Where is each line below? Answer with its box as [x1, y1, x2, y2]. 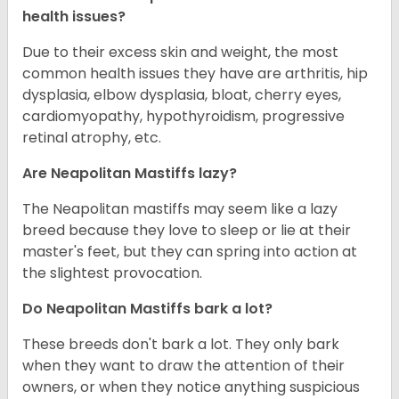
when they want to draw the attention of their [22, 355, 345, 377]
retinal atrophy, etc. [22, 127, 161, 149]
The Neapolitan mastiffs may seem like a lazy [22, 199, 338, 220]
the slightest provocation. [22, 263, 202, 284]
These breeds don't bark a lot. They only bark [22, 334, 339, 355]
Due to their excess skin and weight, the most [22, 42, 338, 63]
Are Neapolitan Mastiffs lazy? [22, 163, 237, 184]
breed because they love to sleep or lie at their [22, 220, 351, 241]
